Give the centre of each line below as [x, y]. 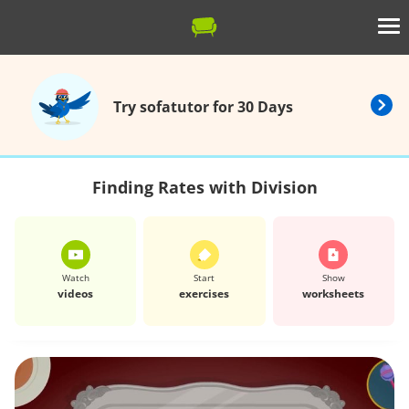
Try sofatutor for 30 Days [203, 107]
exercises [204, 294]
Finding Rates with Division [204, 187]
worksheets [334, 294]
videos [76, 294]
